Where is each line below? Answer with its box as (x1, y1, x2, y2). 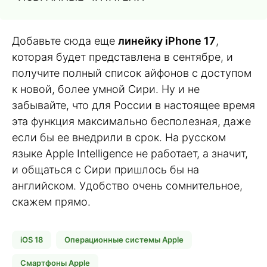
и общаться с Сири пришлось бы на (12, 163, 199, 176)
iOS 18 (20, 235, 43, 245)
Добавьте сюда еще (12, 34, 118, 47)
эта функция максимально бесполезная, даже (12, 114, 251, 128)
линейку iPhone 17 (118, 34, 216, 47)
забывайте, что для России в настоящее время (12, 98, 255, 111)
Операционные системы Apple (64, 235, 184, 245)
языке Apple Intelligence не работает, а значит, (12, 147, 248, 160)
